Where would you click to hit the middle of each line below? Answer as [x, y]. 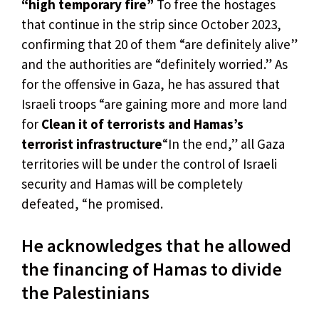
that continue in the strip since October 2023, [151, 24]
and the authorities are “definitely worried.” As [155, 64]
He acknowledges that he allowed [156, 246]
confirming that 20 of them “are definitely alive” [159, 44]
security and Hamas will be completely [132, 183]
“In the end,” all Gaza [224, 143]
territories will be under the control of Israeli [149, 163]
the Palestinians [85, 293]
